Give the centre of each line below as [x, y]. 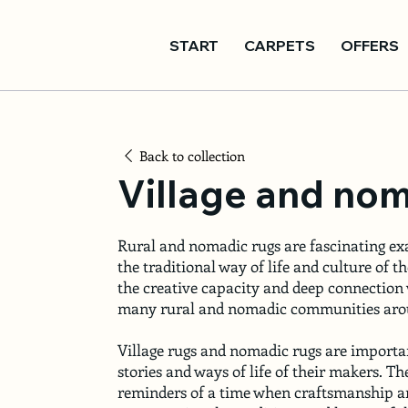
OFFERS [370, 45]
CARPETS [280, 45]
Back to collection [192, 155]
